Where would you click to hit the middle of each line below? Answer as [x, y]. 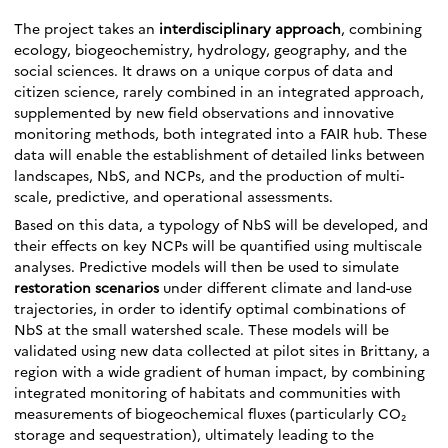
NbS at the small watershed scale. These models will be [201, 328]
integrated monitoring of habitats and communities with [207, 391]
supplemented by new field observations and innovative [204, 111]
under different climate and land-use [285, 286]
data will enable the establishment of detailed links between [219, 153]
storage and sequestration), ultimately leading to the [194, 433]
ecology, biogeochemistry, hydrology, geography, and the [210, 48]
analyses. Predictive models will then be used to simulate [206, 265]
